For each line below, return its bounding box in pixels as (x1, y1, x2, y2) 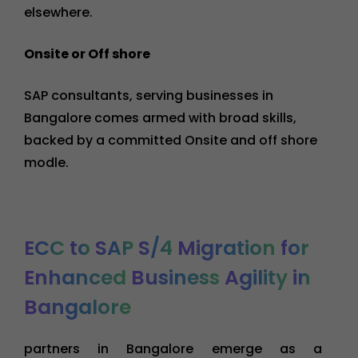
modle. (24, 153, 69, 172)
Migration (177, 233, 276, 262)
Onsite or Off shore (24, 44, 150, 63)
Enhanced (24, 263, 126, 292)
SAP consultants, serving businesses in (24, 86, 273, 105)
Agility (225, 263, 288, 292)
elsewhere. (24, 2, 93, 22)
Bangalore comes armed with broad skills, (24, 108, 296, 127)
